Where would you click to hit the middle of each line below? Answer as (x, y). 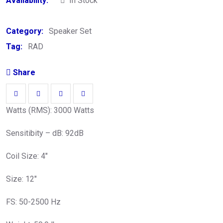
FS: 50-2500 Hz (33, 202)
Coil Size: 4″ (27, 156)
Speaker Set (70, 31)
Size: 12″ (21, 179)
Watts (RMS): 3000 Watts (50, 110)
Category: (26, 31)
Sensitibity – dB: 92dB (45, 133)
